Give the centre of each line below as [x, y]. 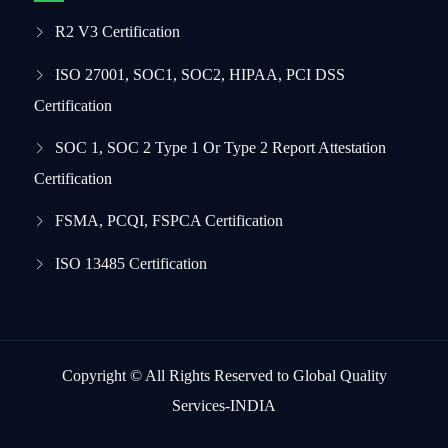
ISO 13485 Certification [131, 263]
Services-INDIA [224, 405]
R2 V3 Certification [118, 31]
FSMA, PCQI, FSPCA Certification [169, 220]
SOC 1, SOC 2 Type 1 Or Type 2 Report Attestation [221, 147]
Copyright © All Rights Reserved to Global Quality [224, 375]
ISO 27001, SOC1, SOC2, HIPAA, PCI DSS [200, 74]
